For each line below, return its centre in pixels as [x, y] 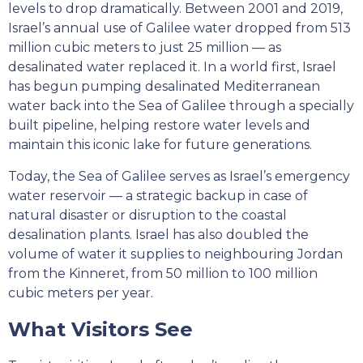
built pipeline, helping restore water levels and [159, 125]
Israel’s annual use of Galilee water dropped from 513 [179, 28]
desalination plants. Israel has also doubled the [158, 235]
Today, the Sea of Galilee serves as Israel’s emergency [179, 176]
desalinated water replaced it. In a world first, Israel [172, 67]
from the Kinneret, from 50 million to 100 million [163, 273]
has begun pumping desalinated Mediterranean [164, 86]
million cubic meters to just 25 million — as [145, 47]
